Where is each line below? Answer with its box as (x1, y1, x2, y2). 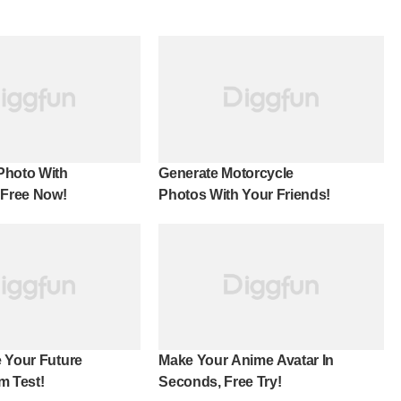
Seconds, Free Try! (158, 374, 282, 390)
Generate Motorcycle (158, 165, 294, 181)
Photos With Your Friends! (158, 186, 331, 202)
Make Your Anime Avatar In (158, 353, 335, 369)
